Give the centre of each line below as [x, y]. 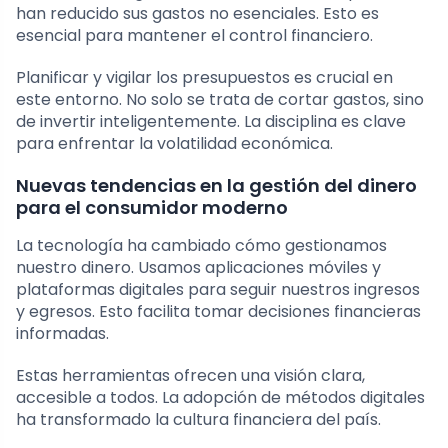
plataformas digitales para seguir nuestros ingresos [218, 290]
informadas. [62, 334]
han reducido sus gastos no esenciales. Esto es [197, 14]
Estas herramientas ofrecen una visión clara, [190, 376]
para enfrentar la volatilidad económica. [174, 144]
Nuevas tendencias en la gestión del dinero [216, 186]
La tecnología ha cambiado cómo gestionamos [201, 246]
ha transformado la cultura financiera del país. [198, 420]
